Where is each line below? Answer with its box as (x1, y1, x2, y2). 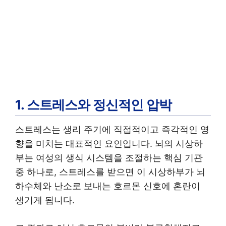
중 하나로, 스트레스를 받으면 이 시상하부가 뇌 (15, 166, 205, 177)
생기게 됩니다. (15, 194, 75, 205)
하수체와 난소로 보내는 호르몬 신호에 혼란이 (15, 180, 200, 191)
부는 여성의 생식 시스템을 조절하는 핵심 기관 (15, 152, 203, 163)
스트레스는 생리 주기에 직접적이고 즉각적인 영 (15, 124, 209, 135)
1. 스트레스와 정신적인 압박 (15, 96, 172, 112)
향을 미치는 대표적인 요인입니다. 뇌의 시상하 (15, 138, 203, 149)
